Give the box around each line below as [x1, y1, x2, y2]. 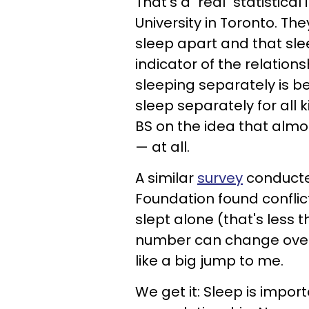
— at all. [135, 137, 190, 157]
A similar [135, 168, 197, 188]
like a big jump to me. [135, 251, 283, 270]
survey [197, 168, 243, 188]
